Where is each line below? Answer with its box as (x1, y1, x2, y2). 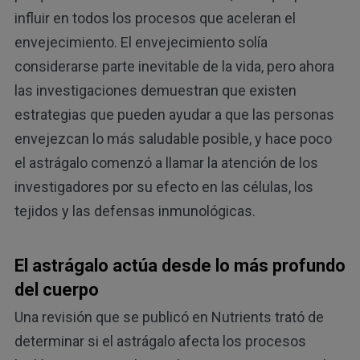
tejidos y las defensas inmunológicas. (14, 202, 256, 219)
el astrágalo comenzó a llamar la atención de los (14, 153, 318, 171)
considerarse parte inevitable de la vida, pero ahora (14, 57, 334, 75)
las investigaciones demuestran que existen (14, 81, 297, 99)
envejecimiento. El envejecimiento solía (14, 33, 268, 51)
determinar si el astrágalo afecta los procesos (14, 333, 306, 350)
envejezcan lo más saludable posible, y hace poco (14, 129, 332, 147)
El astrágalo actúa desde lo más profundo (14, 255, 346, 276)
